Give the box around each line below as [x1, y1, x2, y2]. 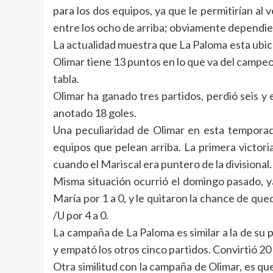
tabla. [53, 72, 79, 85]
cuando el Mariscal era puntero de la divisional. [53, 157, 272, 171]
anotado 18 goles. [53, 106, 136, 119]
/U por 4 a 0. [53, 208, 108, 222]
